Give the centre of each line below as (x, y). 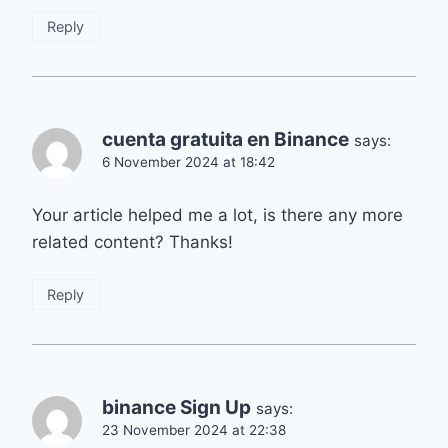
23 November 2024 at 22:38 (194, 429)
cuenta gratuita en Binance (225, 139)
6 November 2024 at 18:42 (188, 161)
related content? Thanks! (132, 241)
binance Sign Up (176, 407)
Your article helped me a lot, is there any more (217, 214)
